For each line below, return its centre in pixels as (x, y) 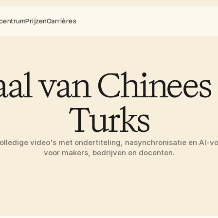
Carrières (61, 21)
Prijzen (36, 21)
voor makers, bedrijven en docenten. (109, 153)
